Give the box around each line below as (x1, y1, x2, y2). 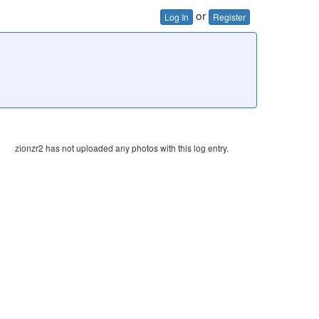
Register (213, 10, 246, 23)
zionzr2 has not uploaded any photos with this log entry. (15, 141, 229, 154)
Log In (164, 10, 189, 23)
